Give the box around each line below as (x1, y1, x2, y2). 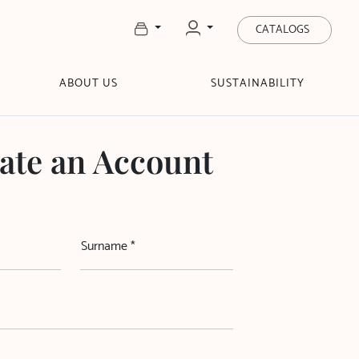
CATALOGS (256, 21, 309, 39)
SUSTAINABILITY (210, 75, 305, 93)
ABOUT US (58, 75, 118, 93)
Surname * (81, 236, 135, 257)
